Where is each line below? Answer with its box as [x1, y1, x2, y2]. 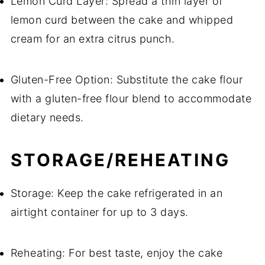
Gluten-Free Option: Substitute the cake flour [10, 73, 243, 86]
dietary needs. [10, 111, 84, 124]
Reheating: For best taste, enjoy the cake [10, 247, 223, 260]
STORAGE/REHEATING [10, 150, 230, 171]
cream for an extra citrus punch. [10, 33, 175, 46]
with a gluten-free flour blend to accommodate [10, 92, 252, 105]
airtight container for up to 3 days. [10, 206, 189, 219]
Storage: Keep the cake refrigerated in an [10, 187, 223, 200]
